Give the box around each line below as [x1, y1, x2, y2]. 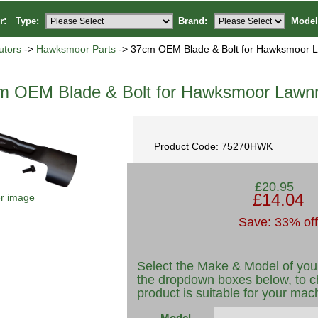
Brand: [178, 15, 208, 26]
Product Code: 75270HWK [154, 141, 273, 152]
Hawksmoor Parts [36, 43, 116, 55]
